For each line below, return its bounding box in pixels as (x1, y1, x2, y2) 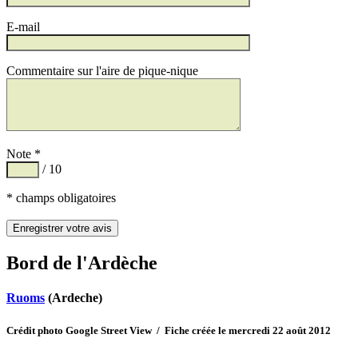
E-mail (6, 20, 40, 34)
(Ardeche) (45, 291, 102, 305)
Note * (6, 147, 41, 161)
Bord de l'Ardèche (6, 253, 157, 274)
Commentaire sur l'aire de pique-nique (6, 64, 198, 78)
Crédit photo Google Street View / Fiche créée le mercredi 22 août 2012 (6, 324, 331, 336)
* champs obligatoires (6, 191, 116, 205)
